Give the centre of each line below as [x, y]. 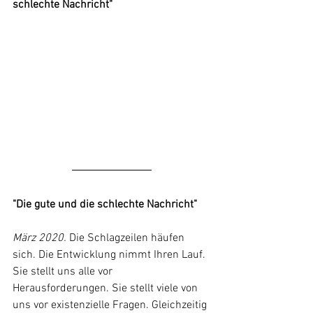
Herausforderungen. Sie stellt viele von [107, 289]
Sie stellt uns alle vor [64, 272]
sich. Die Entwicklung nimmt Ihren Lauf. [110, 255]
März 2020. [39, 239]
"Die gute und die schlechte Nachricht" [105, 205]
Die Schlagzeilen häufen [128, 239]
